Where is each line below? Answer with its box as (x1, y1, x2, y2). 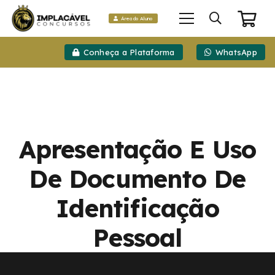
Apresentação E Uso (18, 134, 257, 165)
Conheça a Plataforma (83, 47, 175, 57)
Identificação (56, 193, 219, 224)
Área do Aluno (120, 15, 153, 21)
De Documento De (29, 163, 246, 195)
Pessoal (93, 222, 182, 254)
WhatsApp (215, 47, 257, 57)
